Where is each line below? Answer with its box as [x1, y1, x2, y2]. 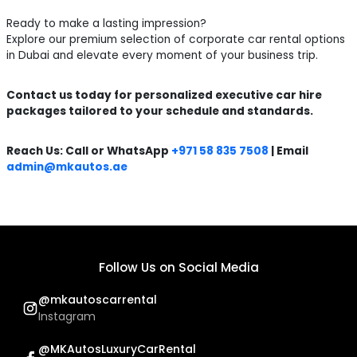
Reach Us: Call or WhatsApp [6, 143, 172, 159]
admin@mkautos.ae [6, 159, 128, 175]
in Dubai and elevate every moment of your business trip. [6, 47, 319, 63]
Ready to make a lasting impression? [6, 15, 207, 31]
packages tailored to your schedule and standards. [6, 103, 314, 119]
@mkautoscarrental [38, 291, 158, 308]
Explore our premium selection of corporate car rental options [6, 31, 346, 47]
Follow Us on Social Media [98, 258, 259, 276]
